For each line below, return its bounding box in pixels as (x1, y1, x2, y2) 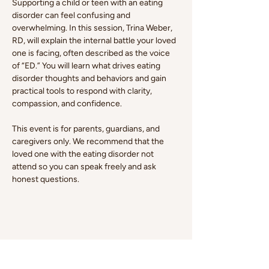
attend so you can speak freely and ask (12, 162, 158, 172)
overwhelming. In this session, (12, 23, 124, 33)
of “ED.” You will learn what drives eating (12, 61, 162, 71)
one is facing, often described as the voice (12, 48, 172, 58)
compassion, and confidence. (12, 98, 122, 109)
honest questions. (12, 174, 79, 184)
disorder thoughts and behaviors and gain (12, 73, 168, 83)
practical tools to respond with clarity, (12, 86, 154, 96)
